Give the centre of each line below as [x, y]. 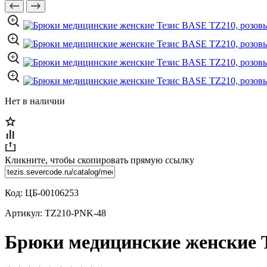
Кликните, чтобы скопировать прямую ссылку [100, 160]
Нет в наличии [35, 101]
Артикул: [25, 213]
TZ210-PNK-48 [75, 213]
